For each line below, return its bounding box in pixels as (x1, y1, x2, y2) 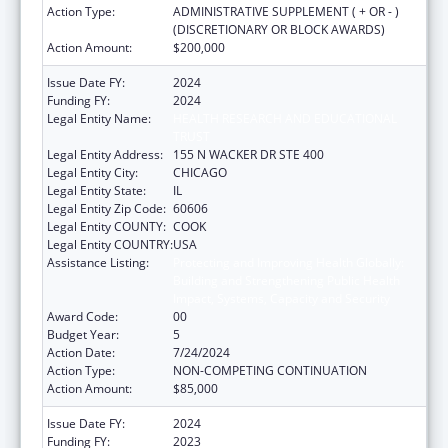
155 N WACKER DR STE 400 (173, 145, 324, 163)
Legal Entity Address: (47, 145, 163, 163)
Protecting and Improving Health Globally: (173, 253, 404, 271)
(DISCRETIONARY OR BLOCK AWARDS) (173, 20, 385, 38)
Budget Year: (47, 325, 119, 343)
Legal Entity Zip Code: (47, 199, 166, 217)
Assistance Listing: (47, 253, 149, 271)
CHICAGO (173, 163, 227, 181)
